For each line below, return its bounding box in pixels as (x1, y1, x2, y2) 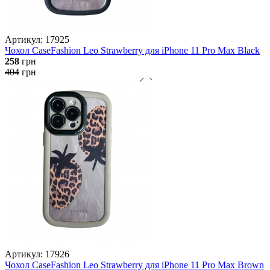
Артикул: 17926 (5, 248, 69, 259)
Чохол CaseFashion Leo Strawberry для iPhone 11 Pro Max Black (5, 45, 260, 55)
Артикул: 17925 (5, 34, 69, 45)
